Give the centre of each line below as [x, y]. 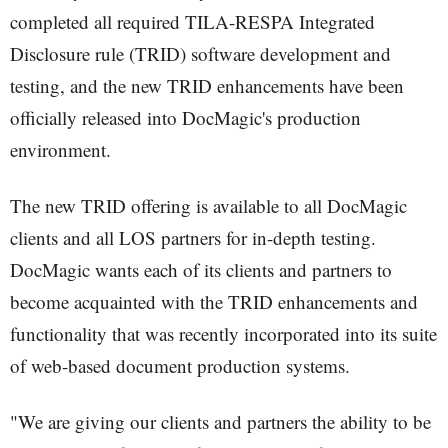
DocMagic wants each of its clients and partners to [201, 269]
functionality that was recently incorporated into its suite [223, 333]
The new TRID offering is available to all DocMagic [208, 205]
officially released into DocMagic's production [185, 117]
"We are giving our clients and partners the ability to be [220, 421]
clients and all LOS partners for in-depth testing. [193, 237]
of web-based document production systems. [180, 365]
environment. [60, 149]
